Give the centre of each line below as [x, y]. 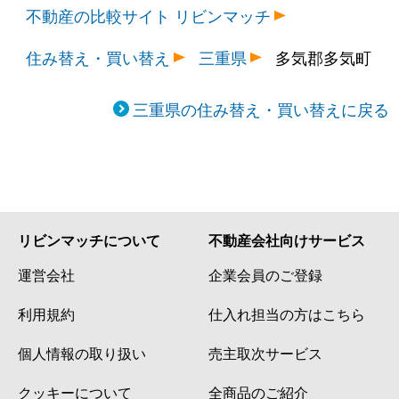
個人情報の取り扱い [82, 353]
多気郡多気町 [324, 57]
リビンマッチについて [89, 240]
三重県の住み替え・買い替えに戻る [261, 109]
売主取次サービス [265, 353]
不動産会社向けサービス [287, 240]
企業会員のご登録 [265, 275]
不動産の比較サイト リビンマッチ [149, 16]
